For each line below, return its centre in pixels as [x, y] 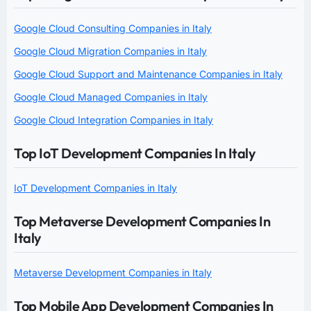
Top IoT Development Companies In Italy [135, 153]
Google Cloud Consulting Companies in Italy [113, 28]
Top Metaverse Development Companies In [142, 221]
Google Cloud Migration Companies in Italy [110, 51]
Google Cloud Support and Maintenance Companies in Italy [148, 74]
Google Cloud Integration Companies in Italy [114, 119]
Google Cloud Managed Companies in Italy [111, 96]
